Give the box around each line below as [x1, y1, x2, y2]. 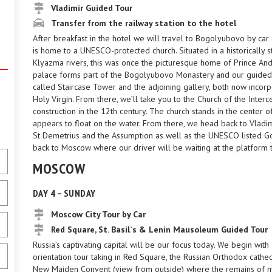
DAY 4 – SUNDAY [33, 187, 96, 199]
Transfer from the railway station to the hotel [51, 18, 236, 29]
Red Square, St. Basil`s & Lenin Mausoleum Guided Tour [51, 224, 268, 235]
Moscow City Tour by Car [51, 209, 146, 220]
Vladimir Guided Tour [51, 2, 132, 13]
